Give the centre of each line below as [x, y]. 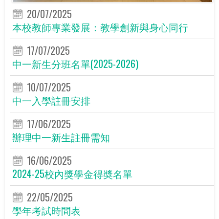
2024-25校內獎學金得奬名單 [72, 173]
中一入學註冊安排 [51, 100]
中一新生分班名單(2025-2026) [75, 63]
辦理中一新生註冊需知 [61, 137]
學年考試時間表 [46, 210]
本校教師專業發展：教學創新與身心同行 [100, 27]
